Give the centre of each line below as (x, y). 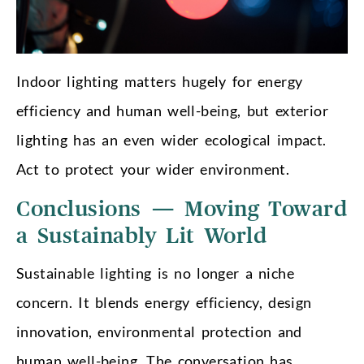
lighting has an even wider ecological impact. (171, 139)
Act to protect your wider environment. (153, 169)
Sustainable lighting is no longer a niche (155, 273)
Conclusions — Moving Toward (182, 209)
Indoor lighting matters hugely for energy (160, 81)
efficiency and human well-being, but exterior (172, 110)
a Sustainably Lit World (142, 236)
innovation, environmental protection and (159, 331)
